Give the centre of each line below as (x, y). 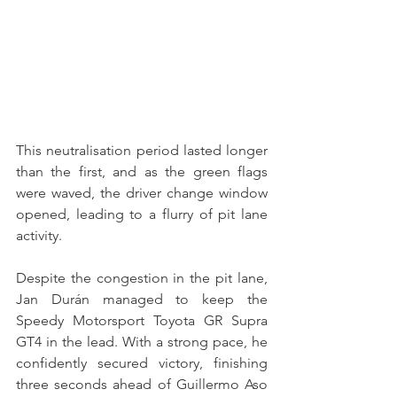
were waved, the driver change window (142, 192)
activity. (39, 235)
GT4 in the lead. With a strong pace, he (142, 341)
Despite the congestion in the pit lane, (142, 277)
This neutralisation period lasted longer (142, 150)
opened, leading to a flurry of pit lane (142, 214)
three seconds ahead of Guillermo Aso (142, 384)
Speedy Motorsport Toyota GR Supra (142, 320)
